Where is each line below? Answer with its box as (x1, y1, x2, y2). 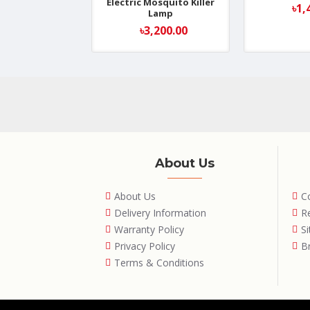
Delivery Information (114, 206, 206, 220)
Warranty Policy (114, 223, 184, 237)
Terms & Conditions (114, 256, 204, 270)
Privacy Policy (114, 239, 175, 253)
